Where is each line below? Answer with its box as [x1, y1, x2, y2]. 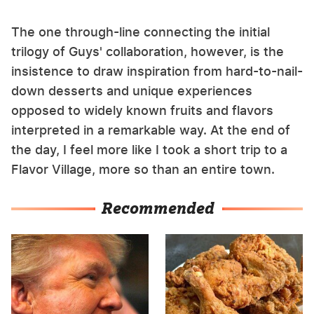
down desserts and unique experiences [11, 83, 252, 98]
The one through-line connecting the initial [11, 24, 270, 39]
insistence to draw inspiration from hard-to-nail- [11, 63, 303, 78]
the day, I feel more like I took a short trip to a [11, 142, 287, 157]
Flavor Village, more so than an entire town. [11, 161, 278, 177]
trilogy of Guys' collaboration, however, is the [11, 43, 284, 59]
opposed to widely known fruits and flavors [11, 102, 273, 118]
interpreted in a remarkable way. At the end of [11, 122, 290, 137]
